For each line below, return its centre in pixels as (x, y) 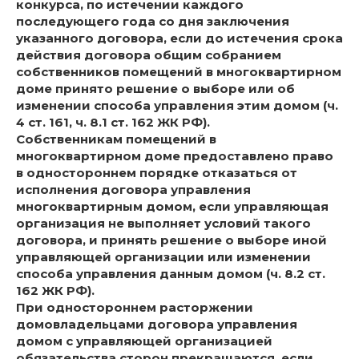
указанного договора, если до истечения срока (179, 38)
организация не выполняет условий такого (163, 224)
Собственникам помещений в (116, 139)
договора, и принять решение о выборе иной (171, 240)
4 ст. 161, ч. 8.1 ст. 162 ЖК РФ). (113, 123)
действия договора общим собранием (149, 55)
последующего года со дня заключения (153, 22)
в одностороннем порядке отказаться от (157, 173)
